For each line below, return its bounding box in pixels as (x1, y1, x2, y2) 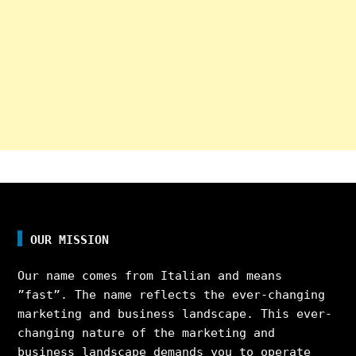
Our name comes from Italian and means (17, 268, 283, 283)
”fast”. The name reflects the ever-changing (17, 287, 326, 302)
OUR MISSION (30, 232, 110, 247)
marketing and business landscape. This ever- (17, 306, 333, 321)
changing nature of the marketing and (17, 325, 276, 340)
